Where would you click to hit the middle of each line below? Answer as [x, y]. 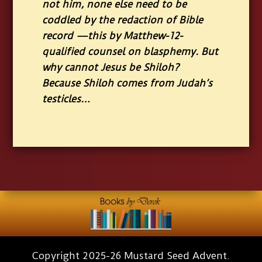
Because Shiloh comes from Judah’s [127, 83]
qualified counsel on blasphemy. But [130, 52]
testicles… [66, 99]
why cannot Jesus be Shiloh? [111, 68]
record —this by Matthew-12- [113, 36]
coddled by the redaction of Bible [123, 20]
